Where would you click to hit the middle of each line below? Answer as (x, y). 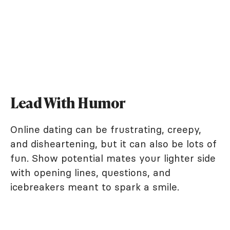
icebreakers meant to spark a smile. (95, 187)
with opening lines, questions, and (90, 172)
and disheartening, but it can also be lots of (113, 144)
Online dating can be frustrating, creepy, (106, 129)
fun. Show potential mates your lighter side (113, 158)
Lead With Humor (68, 103)
